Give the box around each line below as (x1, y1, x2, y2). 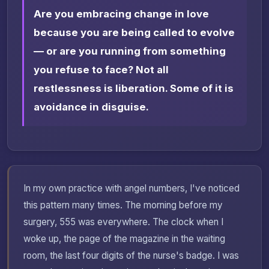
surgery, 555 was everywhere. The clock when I (23, 216, 223, 228)
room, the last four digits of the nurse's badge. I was (23, 250, 239, 262)
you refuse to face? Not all (34, 64, 169, 76)
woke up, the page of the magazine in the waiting (23, 233, 225, 245)
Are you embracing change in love (34, 8, 209, 20)
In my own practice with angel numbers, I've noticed (23, 183, 240, 195)
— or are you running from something (34, 45, 226, 58)
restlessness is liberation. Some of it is (34, 82, 234, 95)
